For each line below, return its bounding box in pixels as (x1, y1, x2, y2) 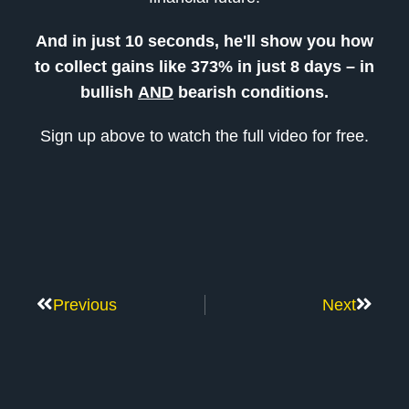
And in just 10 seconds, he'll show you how (36, 32, 373, 51)
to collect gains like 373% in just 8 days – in (35, 58, 374, 77)
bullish (80, 83, 138, 102)
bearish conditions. (173, 83, 329, 102)
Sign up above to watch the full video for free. (40, 127, 369, 146)
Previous (53, 296, 117, 315)
